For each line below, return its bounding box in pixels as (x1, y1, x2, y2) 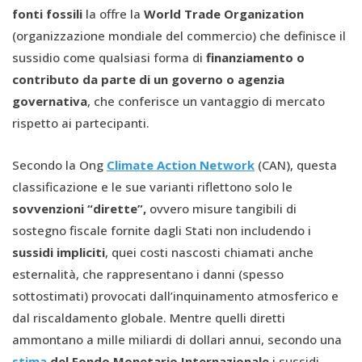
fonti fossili (12, 5, 82, 22)
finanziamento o (206, 48, 305, 65)
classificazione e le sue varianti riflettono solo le (12, 178, 293, 195)
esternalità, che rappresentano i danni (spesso (12, 265, 284, 282)
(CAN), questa (255, 156, 337, 173)
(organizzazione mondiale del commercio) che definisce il (12, 27, 346, 44)
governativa (12, 92, 87, 109)
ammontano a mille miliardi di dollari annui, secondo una (12, 330, 342, 347)
